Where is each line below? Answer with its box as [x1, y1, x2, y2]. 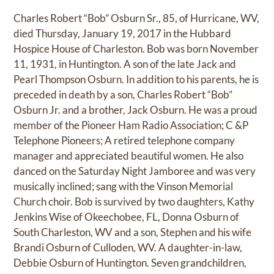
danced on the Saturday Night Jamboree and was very [13, 164, 256, 177]
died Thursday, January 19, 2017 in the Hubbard [13, 26, 232, 40]
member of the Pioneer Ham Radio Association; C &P [13, 118, 249, 131]
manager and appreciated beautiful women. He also [13, 149, 244, 162]
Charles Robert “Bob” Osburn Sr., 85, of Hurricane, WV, [13, 11, 260, 24]
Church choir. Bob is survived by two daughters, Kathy [13, 194, 255, 208]
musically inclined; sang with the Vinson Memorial [13, 179, 234, 193]
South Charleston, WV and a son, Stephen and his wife [13, 225, 252, 239]
